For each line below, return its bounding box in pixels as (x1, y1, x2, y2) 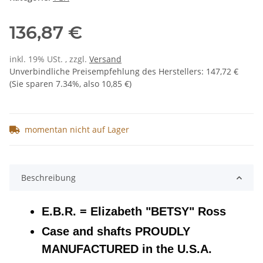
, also (79, 78, 102, 90)
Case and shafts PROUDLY (42, 225, 190, 238)
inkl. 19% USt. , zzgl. (9, 53, 89, 65)
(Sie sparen (9, 78, 56, 90)
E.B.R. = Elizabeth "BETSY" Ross (42, 205, 226, 218)
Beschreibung (21, 172, 76, 184)
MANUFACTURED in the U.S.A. (42, 242, 212, 256)
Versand (89, 53, 122, 65)
